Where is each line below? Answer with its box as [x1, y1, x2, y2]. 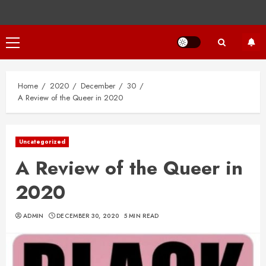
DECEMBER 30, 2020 [56, 211, 119, 221]
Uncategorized [19, 137, 66, 147]
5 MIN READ [123, 211, 159, 221]
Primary [12, 37, 40, 50]
